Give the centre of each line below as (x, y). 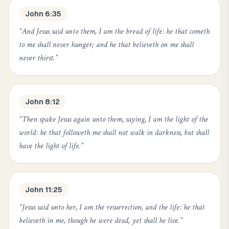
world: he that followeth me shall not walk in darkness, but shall (114, 133)
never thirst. (37, 58)
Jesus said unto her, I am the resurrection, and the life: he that (113, 207)
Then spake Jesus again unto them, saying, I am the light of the (115, 119)
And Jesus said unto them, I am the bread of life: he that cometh (116, 31)
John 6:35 (43, 14)
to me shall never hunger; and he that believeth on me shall (106, 45)
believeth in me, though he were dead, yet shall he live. (99, 221)
